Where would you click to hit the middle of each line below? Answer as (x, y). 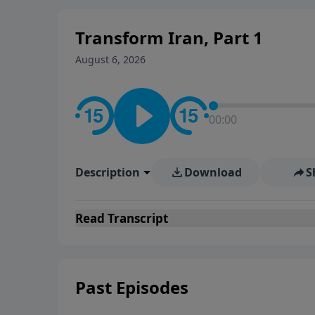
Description (108, 172)
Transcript (136, 218)
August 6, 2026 (110, 59)
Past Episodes (132, 287)
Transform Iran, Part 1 (169, 37)
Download (213, 172)
